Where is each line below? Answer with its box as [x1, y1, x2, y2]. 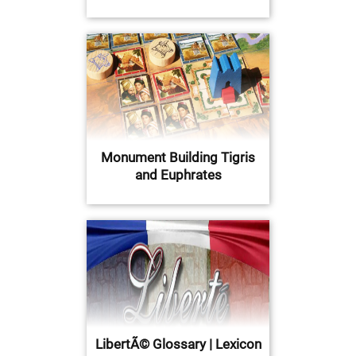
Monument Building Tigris [101, 149, 255, 165]
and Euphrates [134, 166, 222, 183]
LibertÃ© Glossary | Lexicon [95, 335, 261, 352]
